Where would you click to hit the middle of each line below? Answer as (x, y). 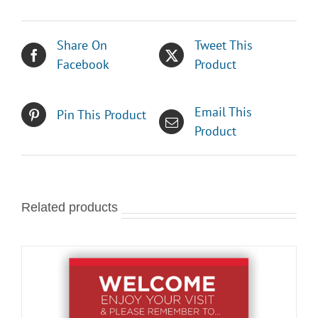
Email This (223, 112)
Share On (82, 45)
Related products (70, 208)
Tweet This (224, 45)
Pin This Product (102, 115)
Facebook (83, 65)
